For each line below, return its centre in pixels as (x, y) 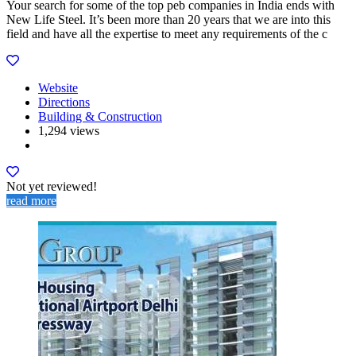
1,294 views (69, 130)
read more (31, 200)
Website (58, 87)
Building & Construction (100, 116)
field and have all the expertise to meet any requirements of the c (167, 33)
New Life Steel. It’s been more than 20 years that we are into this (168, 19)
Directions (64, 102)
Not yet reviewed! (52, 186)
